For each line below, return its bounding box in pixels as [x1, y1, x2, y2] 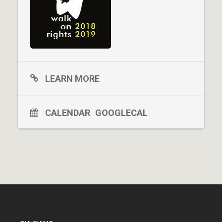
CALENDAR [45, 107, 90, 118]
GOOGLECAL [95, 107, 148, 118]
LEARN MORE [45, 73, 100, 84]
